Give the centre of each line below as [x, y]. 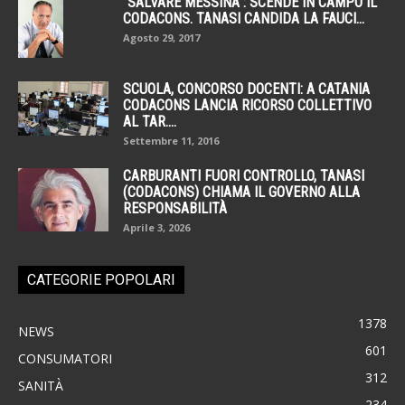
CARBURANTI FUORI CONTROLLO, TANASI [244, 175]
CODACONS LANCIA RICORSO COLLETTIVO [247, 105]
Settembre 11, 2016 [171, 140]
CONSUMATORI [65, 358]
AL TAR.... [150, 121]
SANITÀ [41, 385]
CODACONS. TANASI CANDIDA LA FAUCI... [244, 18]
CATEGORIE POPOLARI [101, 279]
